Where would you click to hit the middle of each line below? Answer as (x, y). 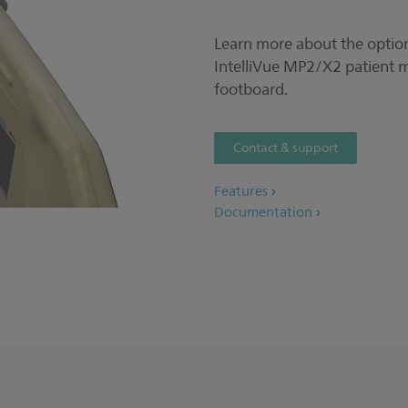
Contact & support (286, 148)
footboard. (251, 90)
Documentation (263, 213)
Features (241, 192)
